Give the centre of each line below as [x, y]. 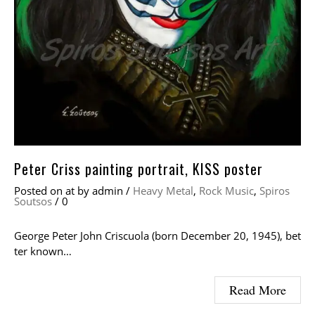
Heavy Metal [163, 191]
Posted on [40, 191]
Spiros [275, 191]
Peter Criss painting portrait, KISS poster [139, 169]
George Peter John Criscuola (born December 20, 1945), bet [157, 236]
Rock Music [226, 191]
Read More [258, 290]
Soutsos [33, 201]
